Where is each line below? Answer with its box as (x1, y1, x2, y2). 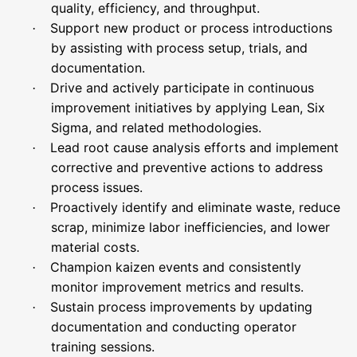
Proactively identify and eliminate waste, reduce (50, 199, 340, 215)
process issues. (51, 179, 143, 195)
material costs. (51, 239, 139, 255)
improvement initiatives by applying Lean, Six (51, 100, 325, 116)
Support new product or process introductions (50, 20, 332, 36)
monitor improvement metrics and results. (51, 279, 304, 295)
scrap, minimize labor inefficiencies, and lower (51, 219, 330, 235)
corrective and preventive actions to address (51, 159, 323, 175)
